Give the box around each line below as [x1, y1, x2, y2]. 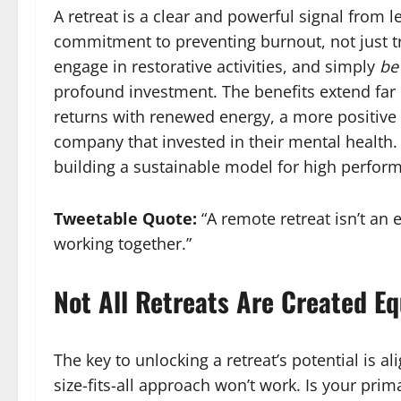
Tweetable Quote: [54, 208, 197, 229]
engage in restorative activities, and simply [54, 55, 380, 77]
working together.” [54, 233, 192, 254]
